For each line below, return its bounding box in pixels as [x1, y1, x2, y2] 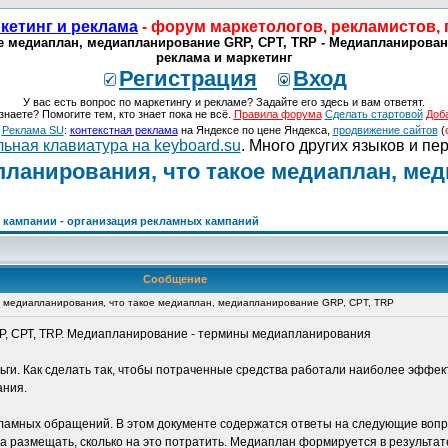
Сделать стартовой [324, 108, 423, 120]
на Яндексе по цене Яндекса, [177, 124, 333, 136]
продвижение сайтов [332, 124, 438, 136]
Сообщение [142, 273, 207, 285]
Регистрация [119, 66, 257, 91]
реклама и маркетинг [156, 50, 292, 65]
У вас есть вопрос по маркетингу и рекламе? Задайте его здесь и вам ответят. [23, 96, 425, 108]
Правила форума [233, 108, 322, 120]
